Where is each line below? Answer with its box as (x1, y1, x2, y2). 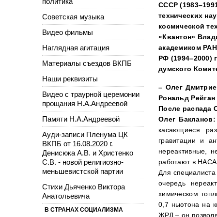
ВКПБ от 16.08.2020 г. (42, 139, 113, 148)
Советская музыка (42, 12, 104, 21)
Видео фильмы (42, 28, 93, 36)
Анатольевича (42, 191, 90, 200)
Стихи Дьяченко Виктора (42, 182, 125, 191)
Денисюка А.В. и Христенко (42, 148, 133, 157)
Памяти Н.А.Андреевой (42, 114, 120, 123)
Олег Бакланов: (158, 115, 216, 123)
